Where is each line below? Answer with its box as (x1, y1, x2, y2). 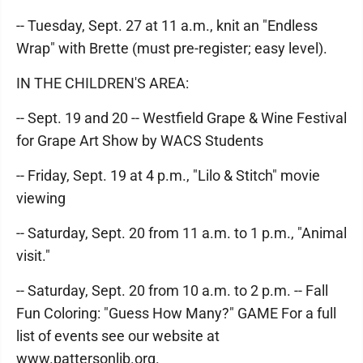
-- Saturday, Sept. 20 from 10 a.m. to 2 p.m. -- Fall (16, 282, 328, 299)
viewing (16, 190, 66, 207)
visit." (16, 247, 50, 264)
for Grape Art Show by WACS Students (16, 132, 263, 149)
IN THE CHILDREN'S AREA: (16, 75, 189, 92)
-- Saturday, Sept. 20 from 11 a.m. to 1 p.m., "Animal (16, 224, 347, 241)
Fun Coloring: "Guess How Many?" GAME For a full (16, 305, 336, 322)
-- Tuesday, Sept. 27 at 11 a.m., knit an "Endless (16, 17, 318, 34)
